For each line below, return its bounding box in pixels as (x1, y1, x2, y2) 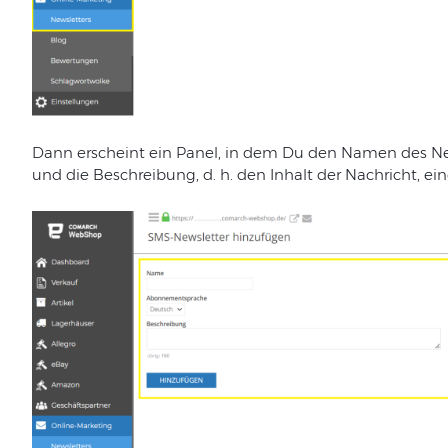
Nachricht (344, 164, 417, 184)
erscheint (76, 142, 145, 162)
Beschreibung (92, 164, 196, 184)
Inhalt (269, 164, 313, 184)
